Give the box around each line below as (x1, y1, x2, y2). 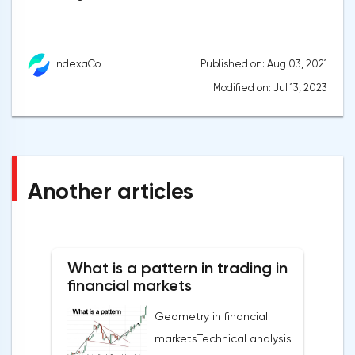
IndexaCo (54, 58, 101, 71)
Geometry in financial (155, 310, 268, 323)
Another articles (28, 178, 193, 205)
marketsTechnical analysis (155, 332, 292, 345)
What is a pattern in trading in (67, 258, 288, 278)
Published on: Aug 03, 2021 (200, 58, 327, 71)
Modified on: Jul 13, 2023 (213, 82, 327, 94)
